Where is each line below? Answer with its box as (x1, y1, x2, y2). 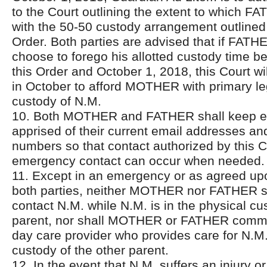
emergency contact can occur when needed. (12, 154, 265, 167)
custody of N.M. (12, 94, 101, 108)
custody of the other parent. (12, 243, 169, 257)
